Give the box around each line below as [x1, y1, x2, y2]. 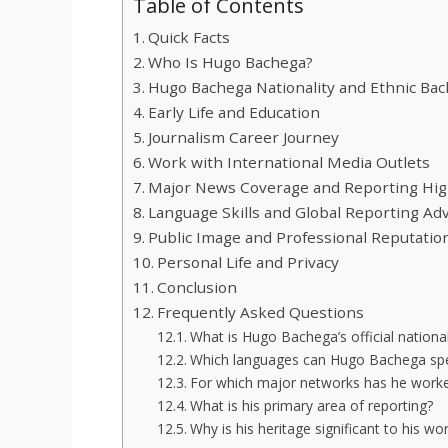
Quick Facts [148, 27, 231, 48]
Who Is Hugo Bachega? [148, 52, 314, 73]
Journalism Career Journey [148, 127, 340, 148]
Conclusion [157, 277, 238, 298]
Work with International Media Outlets [148, 152, 431, 173]
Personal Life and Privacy [157, 252, 340, 273]
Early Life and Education [148, 102, 321, 123]
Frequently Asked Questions [157, 302, 365, 323]
